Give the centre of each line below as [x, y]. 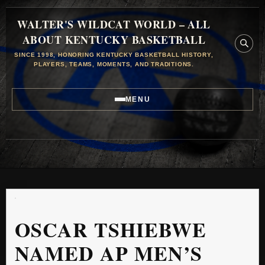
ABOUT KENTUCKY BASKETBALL [114, 40]
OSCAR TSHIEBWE [111, 230]
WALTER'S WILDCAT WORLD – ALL [114, 24]
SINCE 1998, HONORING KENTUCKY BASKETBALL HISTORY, [114, 55]
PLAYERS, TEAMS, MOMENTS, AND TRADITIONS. [114, 64]
